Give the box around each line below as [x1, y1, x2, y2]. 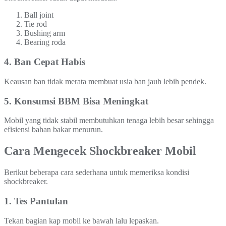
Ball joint [24, 11, 53, 20]
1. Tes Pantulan [4, 195, 68, 206]
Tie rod [24, 20, 47, 29]
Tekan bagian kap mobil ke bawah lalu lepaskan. [4, 216, 159, 225]
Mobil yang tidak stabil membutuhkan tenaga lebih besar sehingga [4, 116, 214, 125]
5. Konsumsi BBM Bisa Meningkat [4, 95, 148, 106]
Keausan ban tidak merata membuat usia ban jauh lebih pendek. [4, 77, 206, 86]
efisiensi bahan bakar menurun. [4, 125, 103, 134]
